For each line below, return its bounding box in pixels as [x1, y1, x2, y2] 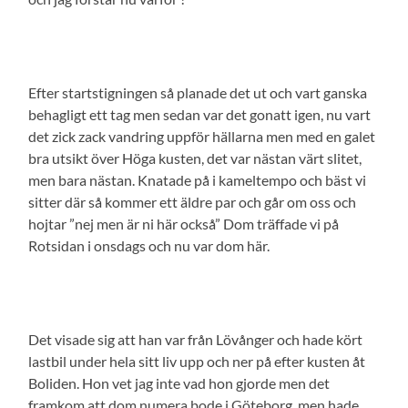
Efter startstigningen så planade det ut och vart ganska [28, 83, 368, 101]
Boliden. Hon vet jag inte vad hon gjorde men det [28, 373, 331, 392]
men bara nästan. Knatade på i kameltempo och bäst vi [28, 170, 367, 189]
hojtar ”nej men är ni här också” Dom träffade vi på [28, 214, 340, 232]
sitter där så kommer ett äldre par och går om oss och [28, 192, 357, 210]
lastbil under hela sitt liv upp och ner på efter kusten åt [28, 352, 366, 370]
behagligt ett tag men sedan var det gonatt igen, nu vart [28, 105, 372, 123]
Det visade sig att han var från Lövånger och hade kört [28, 330, 363, 348]
